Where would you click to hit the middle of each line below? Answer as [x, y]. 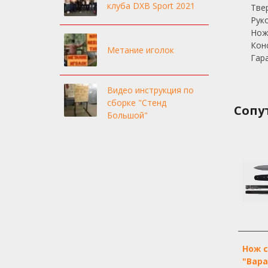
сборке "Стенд [137, 102]
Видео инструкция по [151, 90]
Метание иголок [141, 50]
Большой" [128, 115]
